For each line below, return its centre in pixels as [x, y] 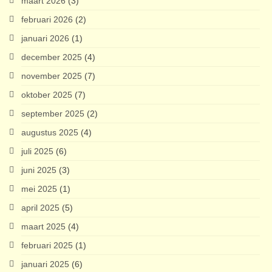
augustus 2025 [50, 133]
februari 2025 [47, 246]
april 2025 [40, 208]
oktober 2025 [47, 95]
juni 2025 [39, 170]
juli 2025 [37, 151]
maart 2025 [43, 227]
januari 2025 [45, 264]
